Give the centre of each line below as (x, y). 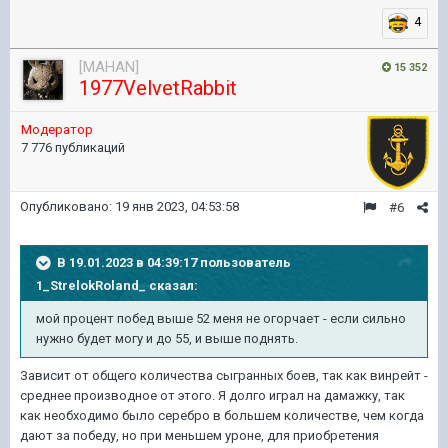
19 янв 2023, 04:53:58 (177, 206)
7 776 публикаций (73, 147)
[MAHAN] (109, 67)
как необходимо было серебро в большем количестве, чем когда (222, 415)
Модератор (57, 129)
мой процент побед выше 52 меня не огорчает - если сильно (221, 318)
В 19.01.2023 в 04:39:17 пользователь (174, 262)
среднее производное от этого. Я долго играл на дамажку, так (212, 395)
